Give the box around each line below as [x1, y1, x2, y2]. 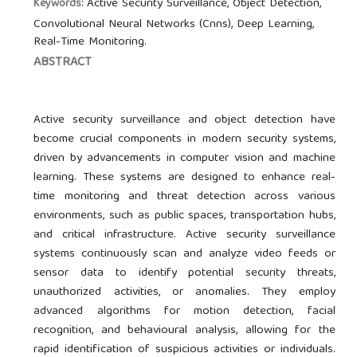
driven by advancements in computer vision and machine [33, 147, 335, 169]
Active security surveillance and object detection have [33, 109, 335, 131]
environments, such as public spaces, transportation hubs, [33, 205, 335, 226]
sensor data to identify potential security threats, [33, 262, 335, 284]
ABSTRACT [33, 51, 92, 74]
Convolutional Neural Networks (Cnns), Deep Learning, [33, 14, 315, 35]
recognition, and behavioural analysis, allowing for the [33, 320, 335, 341]
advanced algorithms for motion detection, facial [33, 300, 335, 322]
